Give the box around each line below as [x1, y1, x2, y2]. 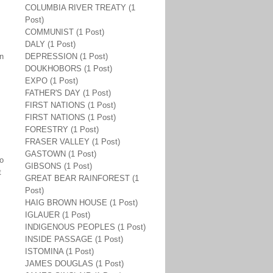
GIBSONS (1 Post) [25, 161, 92, 171]
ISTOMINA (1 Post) [25, 247, 94, 256]
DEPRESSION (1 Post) [25, 52, 108, 61]
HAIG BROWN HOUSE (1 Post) [25, 198, 138, 207]
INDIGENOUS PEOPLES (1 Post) [25, 222, 146, 232]
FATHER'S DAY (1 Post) [25, 88, 111, 97]
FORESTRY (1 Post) [25, 125, 99, 134]
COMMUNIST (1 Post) [25, 27, 104, 37]
